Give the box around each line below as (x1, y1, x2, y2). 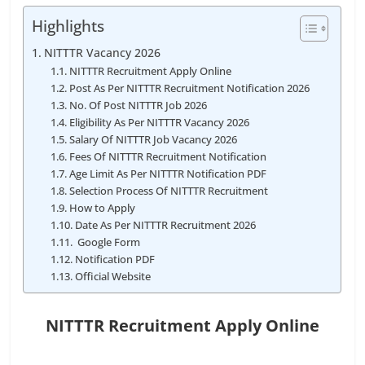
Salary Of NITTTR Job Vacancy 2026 (68, 132, 237, 147)
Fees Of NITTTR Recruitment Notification (68, 149, 266, 164)
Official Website (74, 269, 151, 284)
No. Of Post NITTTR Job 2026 (68, 98, 207, 112)
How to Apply (68, 200, 135, 215)
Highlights (32, 15, 105, 37)
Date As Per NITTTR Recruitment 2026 (74, 218, 256, 232)
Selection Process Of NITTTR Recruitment (68, 183, 268, 198)
